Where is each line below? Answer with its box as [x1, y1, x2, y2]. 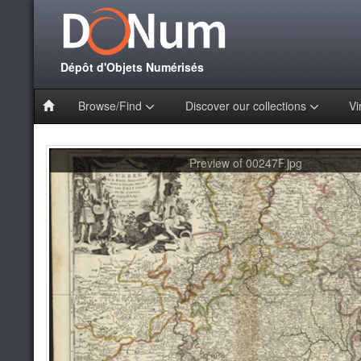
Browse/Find [77, 97, 145, 114]
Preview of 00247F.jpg [189, 155, 302, 171]
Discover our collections [185, 97, 309, 114]
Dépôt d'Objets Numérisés [57, 58, 204, 75]
